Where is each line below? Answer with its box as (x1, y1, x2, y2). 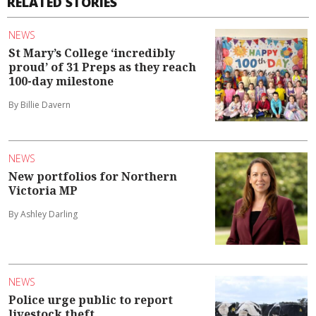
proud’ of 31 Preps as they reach (8, 59, 196, 75)
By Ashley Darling (8, 208, 78, 221)
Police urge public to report (8, 292, 173, 308)
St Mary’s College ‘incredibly (8, 45, 175, 61)
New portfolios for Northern (8, 169, 177, 185)
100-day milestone (8, 73, 114, 90)
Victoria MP (8, 183, 78, 199)
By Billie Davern (8, 99, 71, 111)
